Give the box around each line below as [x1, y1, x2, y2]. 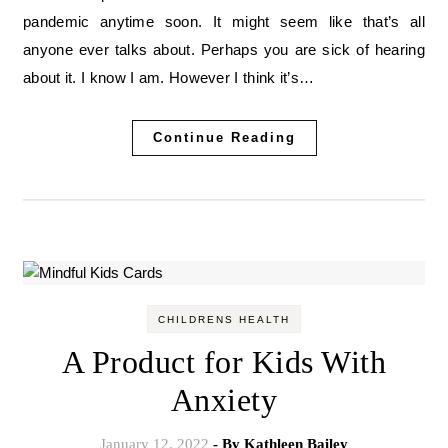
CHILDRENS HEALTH [158, 314, 290, 326]
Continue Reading [152, 130, 296, 146]
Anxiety [170, 382, 278, 419]
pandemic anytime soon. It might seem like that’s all [23, 13, 425, 31]
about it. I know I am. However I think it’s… [23, 69, 315, 87]
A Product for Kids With [61, 344, 387, 381]
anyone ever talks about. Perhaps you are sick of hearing [23, 41, 425, 59]
